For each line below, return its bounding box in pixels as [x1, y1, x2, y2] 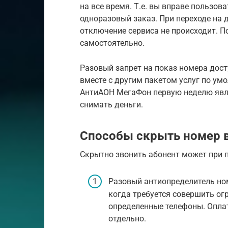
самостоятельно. [80, 38, 145, 48]
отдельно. [108, 214, 146, 224]
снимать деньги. [80, 100, 143, 109]
